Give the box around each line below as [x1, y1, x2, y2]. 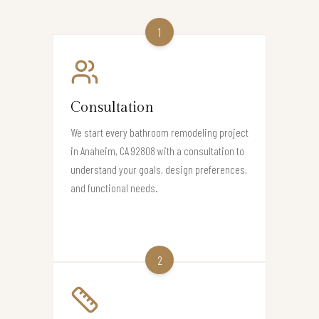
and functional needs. [70, 180, 158, 194]
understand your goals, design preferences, [70, 162, 247, 176]
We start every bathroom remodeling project [70, 125, 249, 139]
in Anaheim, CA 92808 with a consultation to [70, 143, 244, 157]
